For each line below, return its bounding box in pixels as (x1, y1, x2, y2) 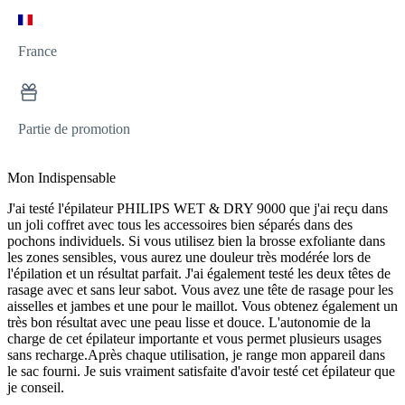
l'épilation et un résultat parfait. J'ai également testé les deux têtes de (7, 265, 391, 281)
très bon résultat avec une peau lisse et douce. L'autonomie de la (7, 314, 371, 330)
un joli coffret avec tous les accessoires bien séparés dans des (7, 216, 353, 232)
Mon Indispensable (7, 169, 116, 185)
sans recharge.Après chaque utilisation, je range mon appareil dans (7, 346, 385, 363)
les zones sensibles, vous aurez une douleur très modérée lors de (7, 249, 371, 265)
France (18, 42, 57, 59)
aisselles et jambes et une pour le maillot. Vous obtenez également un (7, 297, 398, 314)
